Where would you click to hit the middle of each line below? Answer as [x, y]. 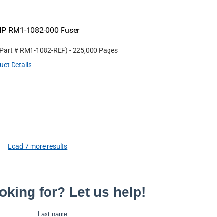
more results [48, 146]
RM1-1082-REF [43, 50]
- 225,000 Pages [93, 50]
